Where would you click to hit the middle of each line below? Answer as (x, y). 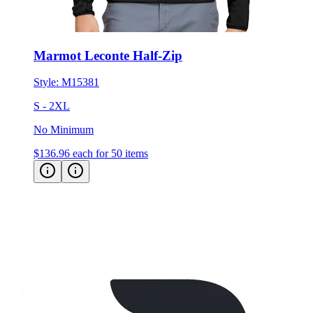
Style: (48, 82)
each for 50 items (110, 154)
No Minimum (64, 130)
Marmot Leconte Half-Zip (108, 55)
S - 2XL (52, 106)
